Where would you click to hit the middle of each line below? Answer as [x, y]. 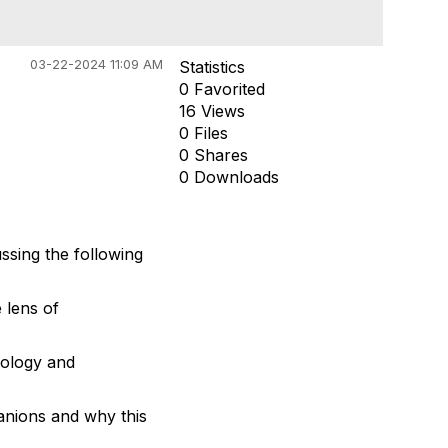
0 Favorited [221, 89]
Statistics [211, 67]
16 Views [211, 111]
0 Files [203, 133]
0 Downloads [228, 177]
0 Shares [213, 155]
